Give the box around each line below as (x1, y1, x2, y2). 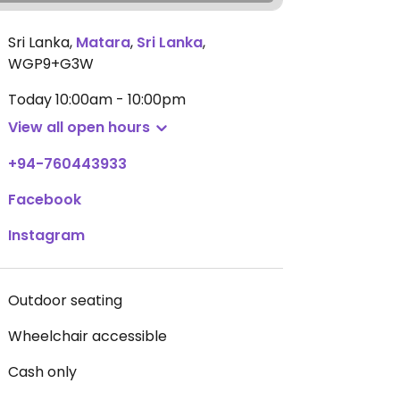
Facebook (8, 189, 81, 210)
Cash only (8, 362, 77, 382)
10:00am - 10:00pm (55, 89, 186, 110)
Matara (76, 32, 130, 53)
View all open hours (8, 117, 150, 137)
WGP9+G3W (8, 54, 94, 74)
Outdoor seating (8, 290, 122, 311)
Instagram (8, 225, 85, 246)
